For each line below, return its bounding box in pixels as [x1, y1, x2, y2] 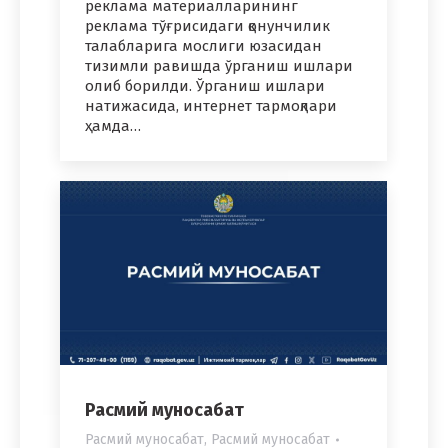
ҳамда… [85, 116, 141, 135]
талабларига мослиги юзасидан [85, 36, 322, 55]
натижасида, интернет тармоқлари [85, 96, 337, 115]
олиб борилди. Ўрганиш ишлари [85, 76, 325, 95]
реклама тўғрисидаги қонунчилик [85, 16, 330, 35]
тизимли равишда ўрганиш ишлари [85, 56, 353, 75]
